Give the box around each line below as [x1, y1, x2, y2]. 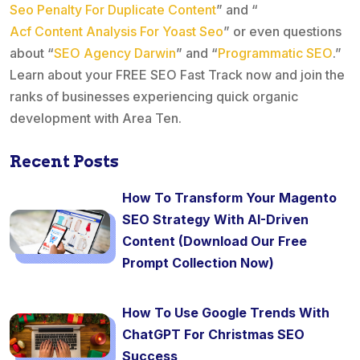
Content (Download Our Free [122, 233, 307, 250]
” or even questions [223, 23, 342, 40]
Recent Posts [10, 152, 119, 172]
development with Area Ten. [10, 110, 182, 127]
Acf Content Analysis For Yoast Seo [10, 23, 223, 40]
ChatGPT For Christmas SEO [122, 326, 305, 343]
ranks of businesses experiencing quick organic [10, 88, 298, 105]
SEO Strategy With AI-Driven [122, 211, 309, 228]
